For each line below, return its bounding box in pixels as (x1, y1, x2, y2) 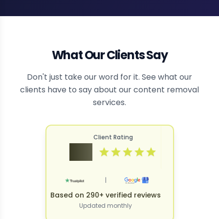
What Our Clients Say (51, 47, 168, 64)
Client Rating (93, 133, 133, 142)
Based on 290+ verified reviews (50, 190, 161, 200)
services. (93, 97, 126, 109)
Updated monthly (79, 201, 132, 210)
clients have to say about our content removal (20, 84, 199, 96)
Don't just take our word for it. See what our (27, 71, 192, 83)
